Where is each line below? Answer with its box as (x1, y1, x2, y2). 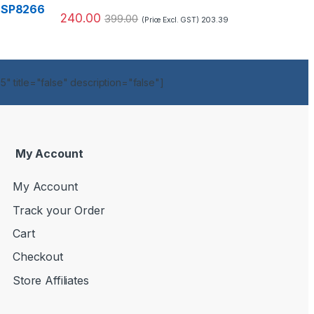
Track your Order (13, 203, 105, 217)
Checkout (13, 250, 63, 264)
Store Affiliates (13, 273, 89, 287)
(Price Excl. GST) (142, 15, 201, 25)
